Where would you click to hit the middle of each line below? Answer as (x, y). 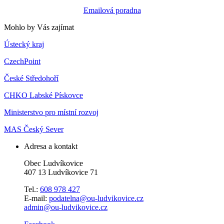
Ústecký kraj (24, 44)
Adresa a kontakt (51, 146)
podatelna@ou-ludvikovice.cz (96, 198)
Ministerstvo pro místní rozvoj (51, 112)
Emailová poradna (112, 10)
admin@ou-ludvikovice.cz (66, 207)
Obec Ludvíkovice (53, 163)
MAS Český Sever (34, 129)
